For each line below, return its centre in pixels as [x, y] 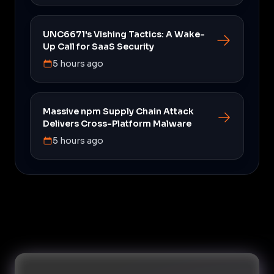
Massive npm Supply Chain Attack [118, 111]
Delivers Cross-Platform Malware [117, 123]
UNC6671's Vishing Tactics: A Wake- [124, 34]
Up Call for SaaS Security [98, 46]
